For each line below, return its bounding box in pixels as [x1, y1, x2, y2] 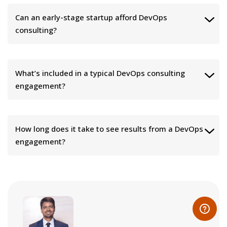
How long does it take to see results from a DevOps [15, 123, 203, 134]
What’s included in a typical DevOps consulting [15, 67, 185, 78]
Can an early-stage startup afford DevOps [15, 12, 167, 22]
